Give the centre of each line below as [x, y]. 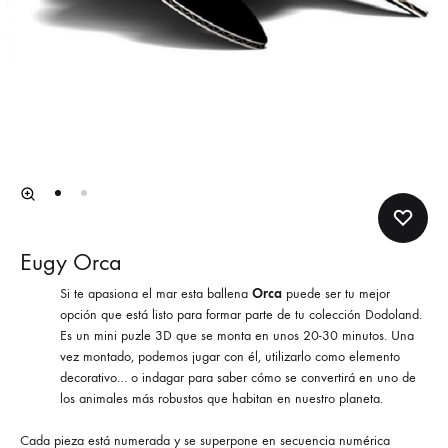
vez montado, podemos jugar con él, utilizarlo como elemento [230, 357]
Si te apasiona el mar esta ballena [156, 294]
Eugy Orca [71, 262]
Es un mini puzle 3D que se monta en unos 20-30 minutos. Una [237, 336]
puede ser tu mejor [336, 294]
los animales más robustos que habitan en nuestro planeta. [221, 399]
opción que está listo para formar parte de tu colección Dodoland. [241, 315]
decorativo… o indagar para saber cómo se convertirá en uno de [238, 378]
